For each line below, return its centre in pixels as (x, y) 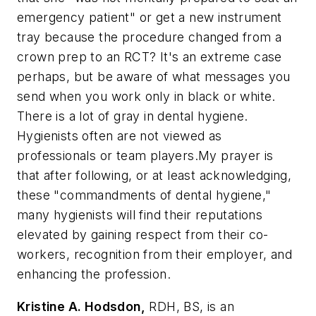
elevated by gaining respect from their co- (143, 235)
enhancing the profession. (94, 274)
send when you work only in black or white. (146, 97)
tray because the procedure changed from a (150, 37)
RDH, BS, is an (190, 307)
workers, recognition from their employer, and (154, 255)
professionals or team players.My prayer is (145, 156)
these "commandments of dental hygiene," (144, 195)
